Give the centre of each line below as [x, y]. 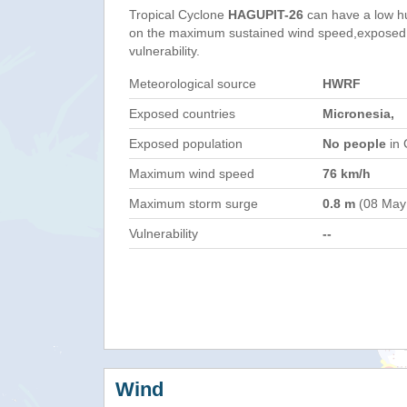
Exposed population [186, 144]
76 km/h [347, 174]
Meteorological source [193, 84]
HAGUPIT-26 [266, 15]
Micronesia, [358, 114]
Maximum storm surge [194, 203]
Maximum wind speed [192, 174]
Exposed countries [182, 114]
